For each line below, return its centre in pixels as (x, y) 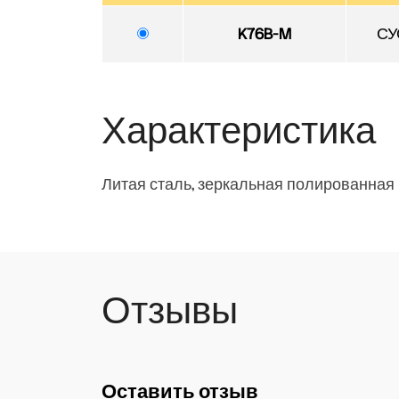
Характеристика (239, 130)
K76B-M (265, 33)
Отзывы (170, 309)
